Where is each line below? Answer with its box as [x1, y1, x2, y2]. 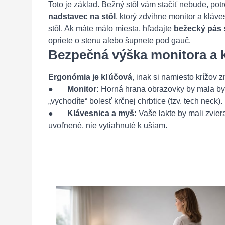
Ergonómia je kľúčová [48, 73, 132, 81]
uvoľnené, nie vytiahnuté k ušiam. [48, 121, 167, 130]
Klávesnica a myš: [67, 109, 137, 118]
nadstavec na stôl [48, 12, 116, 21]
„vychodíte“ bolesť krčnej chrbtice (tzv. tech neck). [48, 97, 222, 105]
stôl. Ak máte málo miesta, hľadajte [48, 24, 174, 33]
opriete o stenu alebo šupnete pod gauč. [48, 36, 191, 45]
